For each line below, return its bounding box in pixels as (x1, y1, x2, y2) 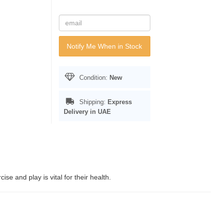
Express (107, 98, 132, 106)
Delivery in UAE (63, 108, 111, 115)
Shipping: (77, 98, 108, 106)
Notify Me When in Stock (67, 42, 142, 50)
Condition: (77, 74, 109, 81)
